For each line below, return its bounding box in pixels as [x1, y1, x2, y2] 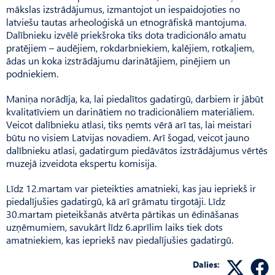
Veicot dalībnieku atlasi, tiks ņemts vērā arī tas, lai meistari [6, 117, 252, 131]
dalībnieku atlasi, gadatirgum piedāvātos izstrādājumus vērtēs [6, 143, 268, 157]
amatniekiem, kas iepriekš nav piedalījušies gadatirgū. [6, 233, 233, 246]
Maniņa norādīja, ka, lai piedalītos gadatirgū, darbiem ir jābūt [6, 91, 263, 105]
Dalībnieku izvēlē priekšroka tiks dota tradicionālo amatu [6, 28, 246, 41]
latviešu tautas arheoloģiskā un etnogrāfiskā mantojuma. [6, 15, 246, 28]
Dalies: [193, 258, 220, 270]
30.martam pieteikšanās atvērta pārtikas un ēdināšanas [6, 207, 239, 220]
